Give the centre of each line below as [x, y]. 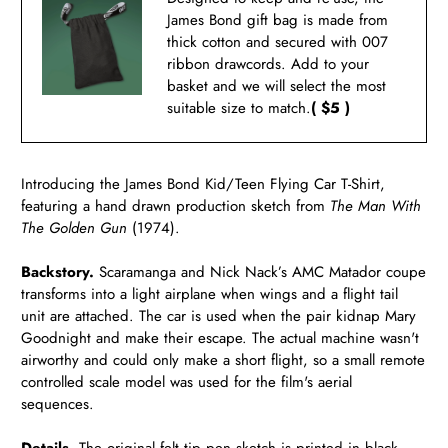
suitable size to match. [239, 108]
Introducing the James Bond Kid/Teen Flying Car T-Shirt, [203, 184]
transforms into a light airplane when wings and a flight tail [210, 294]
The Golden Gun [74, 228]
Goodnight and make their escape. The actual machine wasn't [220, 338]
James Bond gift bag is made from [278, 20]
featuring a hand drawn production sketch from [176, 206]
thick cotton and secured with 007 [278, 42]
